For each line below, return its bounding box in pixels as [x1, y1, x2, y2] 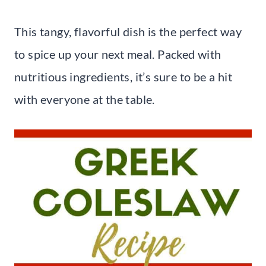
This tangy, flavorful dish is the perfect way [14, 24, 242, 39]
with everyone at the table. [14, 91, 155, 106]
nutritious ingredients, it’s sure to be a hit [14, 69, 232, 84]
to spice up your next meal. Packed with [14, 46, 221, 61]
